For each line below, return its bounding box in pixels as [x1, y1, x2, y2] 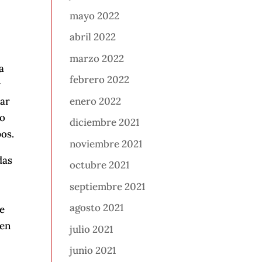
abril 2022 [70, 30, 116, 44]
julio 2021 [70, 222, 113, 236]
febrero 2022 [70, 73, 130, 87]
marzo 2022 [70, 51, 125, 65]
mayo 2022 [70, 9, 120, 22]
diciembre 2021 [70, 116, 140, 129]
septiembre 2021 [70, 180, 146, 193]
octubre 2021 [70, 158, 130, 172]
